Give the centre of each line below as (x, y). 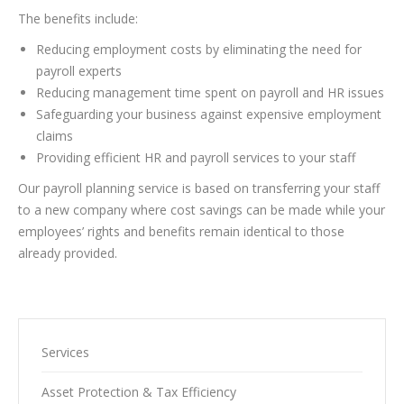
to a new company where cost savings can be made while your (202, 210)
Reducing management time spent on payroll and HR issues (210, 92)
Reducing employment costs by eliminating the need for (199, 49)
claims (55, 136)
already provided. (68, 253)
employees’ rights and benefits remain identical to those (181, 231)
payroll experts (79, 71)
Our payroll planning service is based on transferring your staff (199, 188)
